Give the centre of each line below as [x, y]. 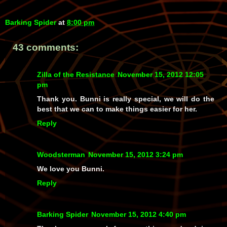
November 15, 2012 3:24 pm [136, 155]
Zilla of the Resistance [76, 75]
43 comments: [46, 47]
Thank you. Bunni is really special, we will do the [126, 99]
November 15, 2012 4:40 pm [139, 215]
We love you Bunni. [71, 169]
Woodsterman [61, 155]
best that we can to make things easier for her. [117, 109]
